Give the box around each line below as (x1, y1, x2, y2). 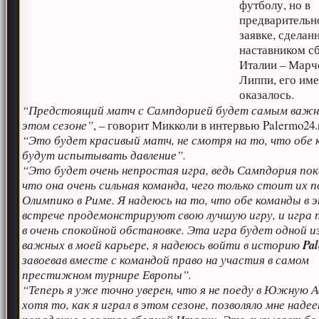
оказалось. (239, 86, 295, 103)
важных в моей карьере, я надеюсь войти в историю (22, 236, 303, 253)
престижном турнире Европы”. (22, 266, 192, 283)
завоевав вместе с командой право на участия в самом (22, 251, 310, 268)
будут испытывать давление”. (22, 147, 187, 163)
